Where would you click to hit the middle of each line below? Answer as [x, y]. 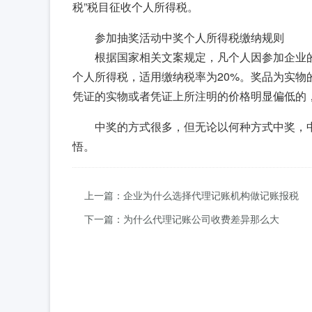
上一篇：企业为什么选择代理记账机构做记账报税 [192, 195]
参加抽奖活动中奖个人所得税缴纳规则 [189, 37]
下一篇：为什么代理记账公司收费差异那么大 [182, 219]
